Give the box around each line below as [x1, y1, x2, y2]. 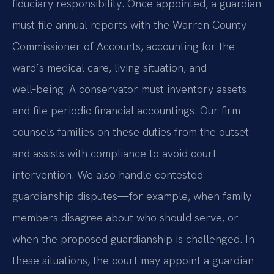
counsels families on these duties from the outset [12, 125, 249, 139]
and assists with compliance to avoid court [12, 146, 217, 161]
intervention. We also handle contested [12, 168, 203, 182]
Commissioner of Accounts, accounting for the [12, 39, 235, 54]
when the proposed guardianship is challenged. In [12, 232, 254, 246]
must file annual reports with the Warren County [12, 18, 246, 32]
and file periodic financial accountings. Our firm [12, 103, 240, 118]
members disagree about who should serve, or [12, 210, 239, 225]
